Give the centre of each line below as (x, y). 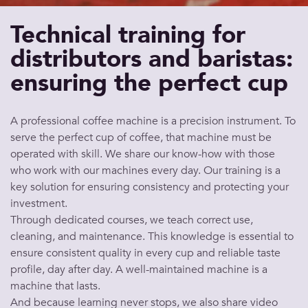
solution (49, 187)
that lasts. (76, 286)
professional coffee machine (89, 121)
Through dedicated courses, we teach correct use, (132, 220)
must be (250, 137)
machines (125, 170)
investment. (39, 203)
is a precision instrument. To (227, 121)
